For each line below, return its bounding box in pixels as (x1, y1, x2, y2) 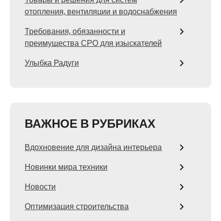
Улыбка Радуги (25, 57, 79, 69)
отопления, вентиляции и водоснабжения (25, 5, 177, 17)
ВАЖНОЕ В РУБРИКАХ (25, 115, 155, 132)
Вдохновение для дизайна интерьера (25, 141, 162, 153)
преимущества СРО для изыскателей (25, 37, 162, 49)
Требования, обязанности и (25, 25, 125, 37)
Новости (25, 181, 56, 192)
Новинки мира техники (25, 161, 108, 173)
